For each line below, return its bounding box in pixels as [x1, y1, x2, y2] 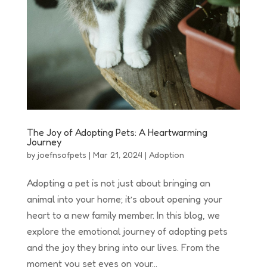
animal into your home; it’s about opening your [26, 193, 222, 205]
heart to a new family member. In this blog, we [26, 209, 220, 221]
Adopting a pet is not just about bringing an [26, 176, 210, 189]
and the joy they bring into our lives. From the [26, 241, 220, 253]
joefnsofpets [37, 149, 86, 160]
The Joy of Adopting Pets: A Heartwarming [26, 126, 207, 138]
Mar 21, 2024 [92, 149, 142, 160]
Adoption [148, 149, 184, 160]
